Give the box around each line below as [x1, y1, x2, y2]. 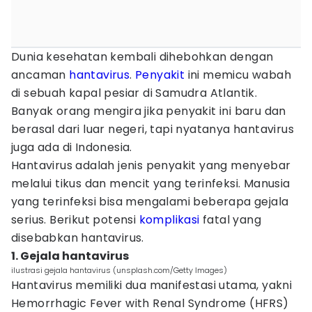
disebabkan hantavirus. [11, 230, 144, 246]
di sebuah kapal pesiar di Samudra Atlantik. [11, 85, 258, 101]
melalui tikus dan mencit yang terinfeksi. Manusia [11, 175, 290, 192]
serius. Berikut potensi [11, 212, 139, 228]
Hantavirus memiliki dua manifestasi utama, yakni [11, 277, 292, 293]
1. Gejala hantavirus [11, 248, 129, 264]
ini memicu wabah [185, 67, 292, 83]
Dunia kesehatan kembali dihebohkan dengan [11, 49, 274, 65]
